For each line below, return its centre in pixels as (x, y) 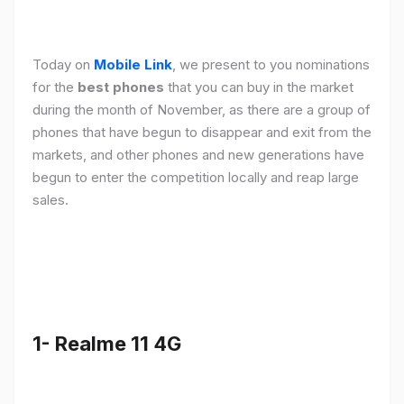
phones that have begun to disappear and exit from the (202, 133)
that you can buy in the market (259, 87)
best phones (121, 87)
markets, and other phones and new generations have (198, 155)
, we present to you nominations (271, 65)
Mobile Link (133, 65)
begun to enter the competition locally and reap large (196, 178)
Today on (63, 65)
